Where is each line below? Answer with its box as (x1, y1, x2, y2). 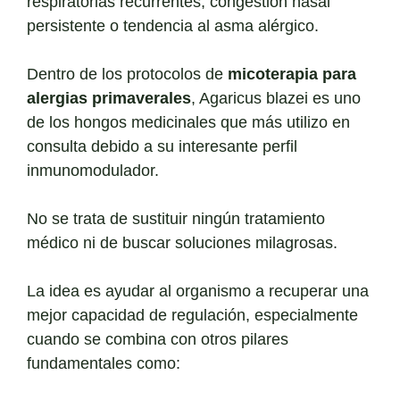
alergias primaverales (27, 89, 191, 108)
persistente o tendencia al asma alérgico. (27, 17, 319, 36)
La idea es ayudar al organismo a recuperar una (27, 282, 369, 301)
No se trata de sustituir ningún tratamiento (27, 210, 325, 229)
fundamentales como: (27, 354, 180, 373)
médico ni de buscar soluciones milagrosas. (27, 234, 337, 253)
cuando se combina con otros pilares (27, 330, 288, 349)
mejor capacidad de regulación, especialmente (27, 306, 358, 325)
